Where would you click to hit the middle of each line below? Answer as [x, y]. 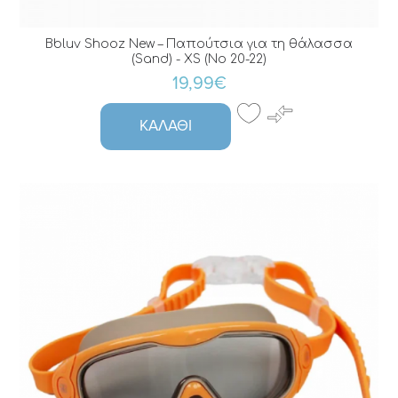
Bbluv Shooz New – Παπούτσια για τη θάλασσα [199, 44]
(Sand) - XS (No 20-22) [199, 60]
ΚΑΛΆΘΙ [166, 126]
